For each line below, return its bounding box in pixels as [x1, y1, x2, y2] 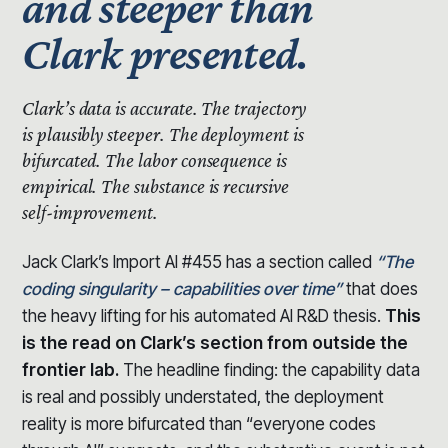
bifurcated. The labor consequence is [22, 148, 287, 171]
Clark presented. [22, 27, 309, 79]
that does [342, 278, 418, 299]
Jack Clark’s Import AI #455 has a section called [22, 251, 376, 272]
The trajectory [201, 96, 306, 119]
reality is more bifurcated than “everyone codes [22, 413, 376, 434]
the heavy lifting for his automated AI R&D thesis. [22, 305, 385, 326]
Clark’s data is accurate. [22, 96, 202, 119]
